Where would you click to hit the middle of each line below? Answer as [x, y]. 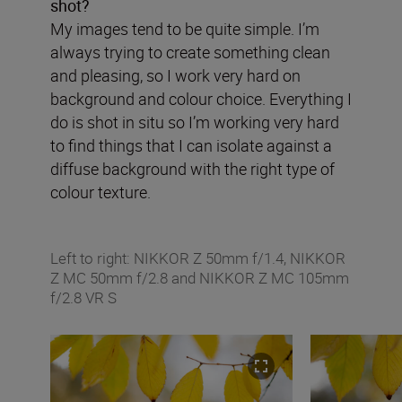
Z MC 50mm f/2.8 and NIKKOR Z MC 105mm [200, 277]
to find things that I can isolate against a [191, 145]
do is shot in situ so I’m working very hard [195, 122]
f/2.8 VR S [83, 297]
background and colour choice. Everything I [201, 98]
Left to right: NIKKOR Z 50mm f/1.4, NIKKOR [198, 258]
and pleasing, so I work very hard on [175, 75]
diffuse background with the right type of [192, 168]
